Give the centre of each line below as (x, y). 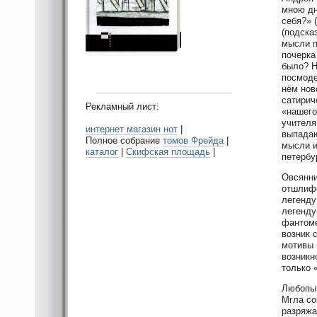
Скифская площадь (168, 152)
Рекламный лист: (122, 107)
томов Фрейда (193, 141)
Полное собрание (124, 141)
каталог (102, 152)
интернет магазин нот (132, 129)
